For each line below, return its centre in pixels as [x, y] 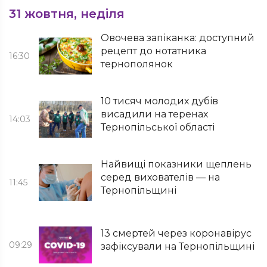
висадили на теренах [155, 114]
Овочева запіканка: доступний [178, 38]
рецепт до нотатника [154, 51]
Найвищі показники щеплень [176, 164]
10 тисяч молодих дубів [160, 101]
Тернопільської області [158, 127]
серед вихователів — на [161, 177]
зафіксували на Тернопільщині [178, 246]
